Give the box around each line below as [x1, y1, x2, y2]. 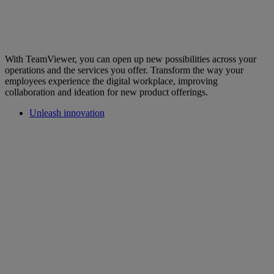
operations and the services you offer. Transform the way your [5, 65, 243, 76]
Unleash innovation [29, 108, 105, 119]
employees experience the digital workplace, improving [5, 76, 218, 87]
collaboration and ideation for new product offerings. [5, 87, 208, 98]
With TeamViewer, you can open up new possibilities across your [5, 54, 256, 65]
